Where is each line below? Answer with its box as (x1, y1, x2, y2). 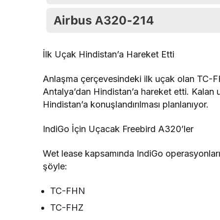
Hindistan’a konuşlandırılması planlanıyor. (43, 99, 209, 110)
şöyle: (43, 161, 67, 172)
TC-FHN (50, 186, 85, 196)
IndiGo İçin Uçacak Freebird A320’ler (43, 124, 194, 135)
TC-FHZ (50, 202, 83, 213)
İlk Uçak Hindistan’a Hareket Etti (43, 49, 175, 60)
